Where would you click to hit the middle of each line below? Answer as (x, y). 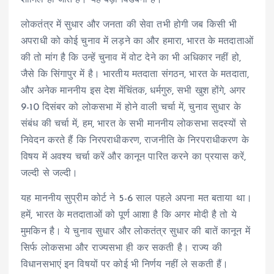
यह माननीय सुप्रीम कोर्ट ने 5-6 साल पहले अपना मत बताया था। (136, 199)
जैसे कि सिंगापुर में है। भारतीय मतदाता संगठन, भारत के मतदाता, (135, 75)
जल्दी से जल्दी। (50, 174)
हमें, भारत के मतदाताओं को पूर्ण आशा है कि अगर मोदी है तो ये (129, 216)
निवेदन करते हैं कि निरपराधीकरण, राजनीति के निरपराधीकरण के (135, 141)
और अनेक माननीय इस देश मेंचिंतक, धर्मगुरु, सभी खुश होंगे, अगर (133, 91)
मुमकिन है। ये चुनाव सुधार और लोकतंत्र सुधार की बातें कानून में (135, 232)
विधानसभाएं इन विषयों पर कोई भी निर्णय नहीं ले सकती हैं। (125, 265)
